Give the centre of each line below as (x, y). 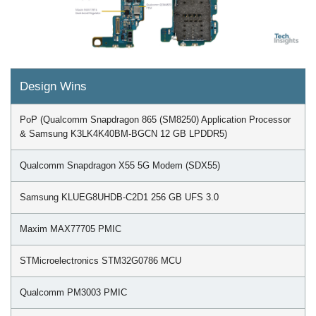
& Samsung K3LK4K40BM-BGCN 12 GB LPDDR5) (123, 134)
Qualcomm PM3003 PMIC (73, 292)
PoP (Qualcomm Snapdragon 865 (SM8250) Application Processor (155, 120)
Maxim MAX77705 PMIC (71, 229)
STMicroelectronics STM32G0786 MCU (101, 261)
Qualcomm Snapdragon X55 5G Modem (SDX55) (120, 165)
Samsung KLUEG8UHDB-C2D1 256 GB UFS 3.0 (119, 197)
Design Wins (53, 86)
